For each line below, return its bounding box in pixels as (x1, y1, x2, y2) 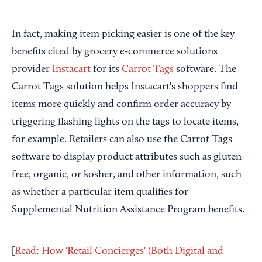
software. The (174, 64, 236, 75)
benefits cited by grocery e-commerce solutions (12, 47, 218, 58)
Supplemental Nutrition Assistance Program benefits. (12, 205, 244, 216)
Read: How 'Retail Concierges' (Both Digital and (15, 246, 223, 257)
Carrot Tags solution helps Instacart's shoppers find (12, 82, 238, 93)
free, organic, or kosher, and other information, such (12, 170, 242, 181)
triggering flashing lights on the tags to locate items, (12, 117, 239, 128)
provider (12, 64, 52, 75)
